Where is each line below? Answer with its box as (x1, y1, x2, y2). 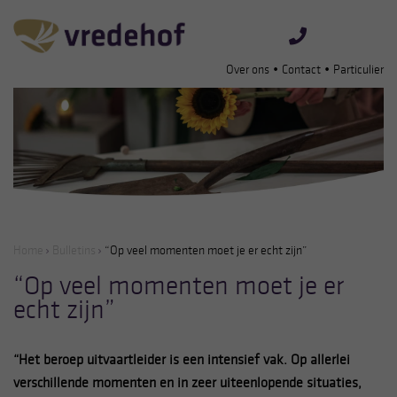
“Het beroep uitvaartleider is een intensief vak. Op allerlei (13, 350, 350, 368)
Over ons (226, 62, 269, 78)
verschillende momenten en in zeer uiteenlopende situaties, (13, 373, 362, 391)
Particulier (333, 62, 384, 78)
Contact (282, 62, 321, 78)
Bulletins (52, 242, 96, 258)
